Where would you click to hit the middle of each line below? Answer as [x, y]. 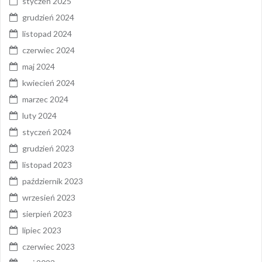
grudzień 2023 [48, 148]
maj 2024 [39, 66]
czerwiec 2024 [49, 50]
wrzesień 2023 [49, 197]
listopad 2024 [47, 33]
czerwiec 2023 [49, 246]
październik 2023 [53, 181]
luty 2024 [39, 115]
